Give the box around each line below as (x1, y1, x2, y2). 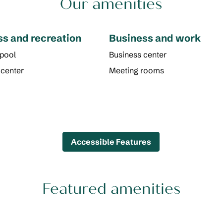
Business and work (109, 32, 201, 44)
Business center (109, 50, 166, 59)
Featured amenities (42, 180, 180, 198)
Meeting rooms (109, 65, 164, 75)
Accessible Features (71, 137, 151, 147)
